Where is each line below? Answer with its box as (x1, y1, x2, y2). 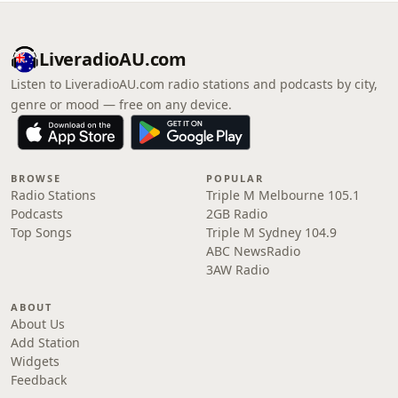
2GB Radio (206, 205, 267, 222)
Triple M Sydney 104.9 (206, 224, 337, 241)
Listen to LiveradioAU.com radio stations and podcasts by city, (11, 76, 378, 92)
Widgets (11, 353, 60, 370)
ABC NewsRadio (206, 243, 300, 259)
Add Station (11, 334, 80, 351)
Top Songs (11, 224, 72, 241)
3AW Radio (206, 261, 269, 278)
